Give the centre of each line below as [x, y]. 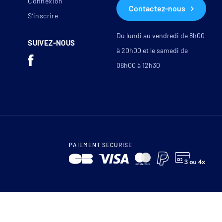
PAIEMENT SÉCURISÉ [101, 145]
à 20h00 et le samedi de [152, 51]
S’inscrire [43, 16]
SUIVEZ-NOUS [52, 43]
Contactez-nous [157, 8]
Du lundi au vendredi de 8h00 [160, 36]
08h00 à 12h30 [138, 65]
